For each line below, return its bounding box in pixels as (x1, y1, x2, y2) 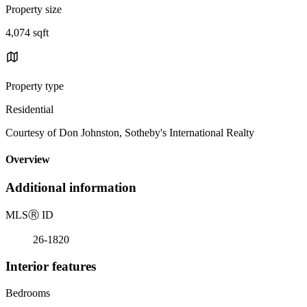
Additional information (5, 180, 136, 195)
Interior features (5, 258, 96, 273)
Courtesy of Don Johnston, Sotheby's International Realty (5, 126, 254, 138)
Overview (5, 153, 50, 166)
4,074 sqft (5, 26, 49, 38)
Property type (5, 79, 64, 92)
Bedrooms (5, 286, 50, 299)
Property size (5, 3, 62, 15)
